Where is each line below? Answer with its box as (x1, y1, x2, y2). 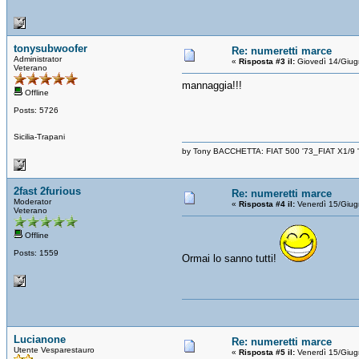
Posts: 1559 (14, 248, 58, 257)
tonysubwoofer (14, 42, 87, 54)
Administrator (14, 54, 62, 63)
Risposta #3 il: (239, 56, 295, 66)
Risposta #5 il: (239, 347, 295, 357)
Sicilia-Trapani (14, 131, 65, 141)
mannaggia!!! (182, 79, 242, 91)
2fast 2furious (14, 184, 81, 197)
